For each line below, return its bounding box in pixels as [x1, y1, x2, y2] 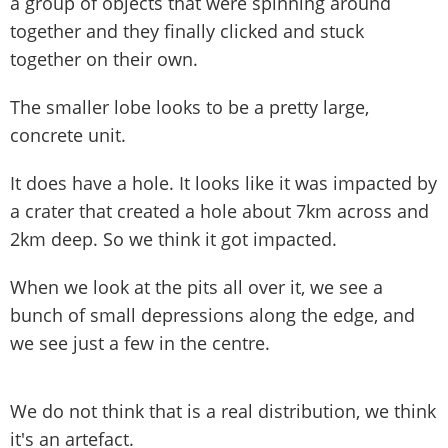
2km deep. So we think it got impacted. [10, 226, 337, 251]
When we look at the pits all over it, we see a [10, 274, 383, 299]
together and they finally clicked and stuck [10, 18, 364, 43]
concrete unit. [10, 122, 126, 147]
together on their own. [10, 46, 198, 71]
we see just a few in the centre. [10, 330, 270, 355]
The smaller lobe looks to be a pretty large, [10, 94, 369, 119]
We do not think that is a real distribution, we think [10, 398, 436, 423]
